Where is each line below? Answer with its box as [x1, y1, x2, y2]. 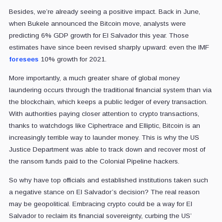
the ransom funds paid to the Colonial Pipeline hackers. [8, 158, 179, 166]
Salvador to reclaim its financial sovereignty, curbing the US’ [8, 212, 191, 220]
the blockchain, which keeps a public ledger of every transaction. [8, 98, 208, 106]
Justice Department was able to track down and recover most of [8, 146, 205, 154]
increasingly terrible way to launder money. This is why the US [8, 134, 199, 142]
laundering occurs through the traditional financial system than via [8, 86, 212, 94]
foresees [8, 55, 39, 63]
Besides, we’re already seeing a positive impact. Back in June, [8, 8, 200, 16]
